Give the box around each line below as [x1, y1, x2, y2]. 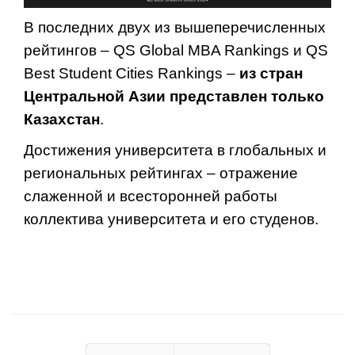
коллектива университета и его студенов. [24, 210, 319, 227]
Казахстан [24, 110, 100, 128]
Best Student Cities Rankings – [24, 64, 239, 82]
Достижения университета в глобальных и [24, 141, 326, 158]
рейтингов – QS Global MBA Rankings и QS [24, 41, 328, 59]
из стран [239, 64, 303, 82]
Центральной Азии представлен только [24, 87, 324, 105]
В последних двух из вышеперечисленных [24, 18, 326, 36]
